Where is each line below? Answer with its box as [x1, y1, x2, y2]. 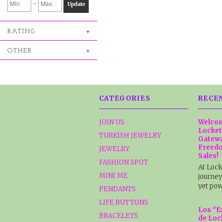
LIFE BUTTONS [99, 198, 148, 207]
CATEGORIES [99, 94, 151, 103]
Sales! [198, 152, 219, 160]
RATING [7, 28, 35, 35]
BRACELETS [99, 212, 138, 220]
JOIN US [99, 118, 124, 126]
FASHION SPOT [99, 158, 148, 166]
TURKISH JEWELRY [99, 131, 162, 140]
